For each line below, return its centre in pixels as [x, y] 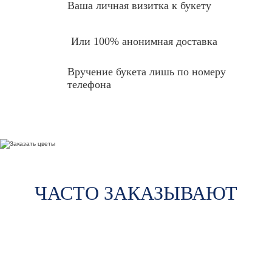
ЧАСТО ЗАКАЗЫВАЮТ [136, 193]
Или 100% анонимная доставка [144, 41]
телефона [90, 84]
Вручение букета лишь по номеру [147, 72]
